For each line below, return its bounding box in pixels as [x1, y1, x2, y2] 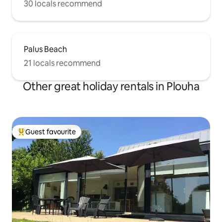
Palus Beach [24, 44, 67, 55]
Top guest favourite [17, 131, 81, 141]
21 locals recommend [24, 57, 101, 68]
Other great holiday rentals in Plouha [22, 79, 200, 94]
